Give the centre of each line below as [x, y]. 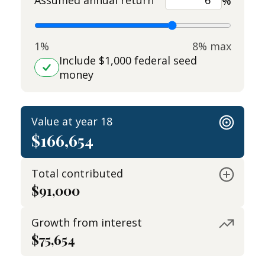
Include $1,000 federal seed [128, 60]
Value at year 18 [72, 121]
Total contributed [77, 173]
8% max [211, 46]
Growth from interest [87, 222]
